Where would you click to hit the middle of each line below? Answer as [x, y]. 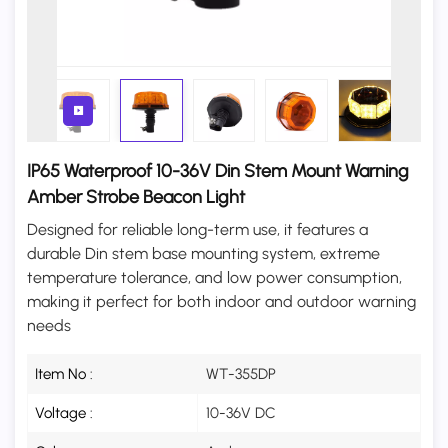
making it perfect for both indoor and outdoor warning [221, 301]
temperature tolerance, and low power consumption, [214, 277]
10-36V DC [241, 412]
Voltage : [64, 412]
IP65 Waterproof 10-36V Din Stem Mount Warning [218, 170]
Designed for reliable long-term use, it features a [197, 229]
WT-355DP [241, 373]
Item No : [64, 373]
